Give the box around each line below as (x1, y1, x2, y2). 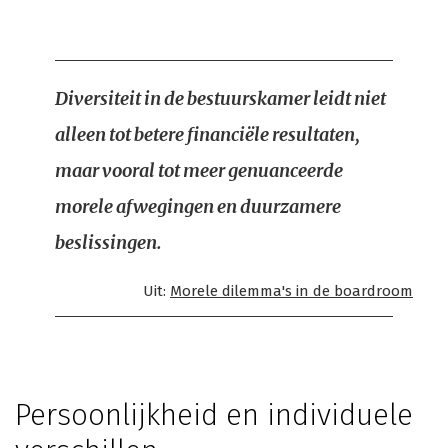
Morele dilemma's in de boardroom (170, 282, 413, 300)
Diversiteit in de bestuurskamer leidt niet (55, 87, 386, 110)
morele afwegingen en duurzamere (55, 195, 341, 218)
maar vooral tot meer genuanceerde (55, 159, 343, 182)
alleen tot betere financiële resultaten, (55, 123, 360, 146)
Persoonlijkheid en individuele (15, 397, 413, 433)
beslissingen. (55, 231, 162, 254)
